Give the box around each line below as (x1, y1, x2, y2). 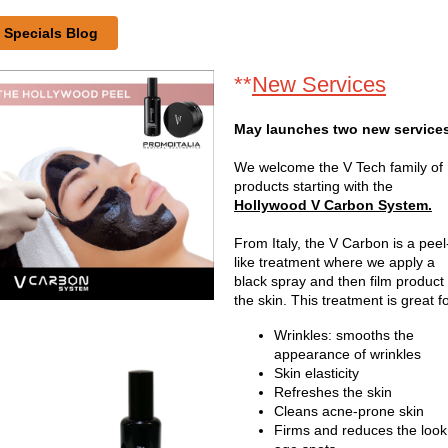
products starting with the (234, 178, 393, 194)
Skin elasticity (274, 365, 359, 381)
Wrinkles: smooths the (274, 327, 414, 343)
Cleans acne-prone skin (274, 403, 424, 419)
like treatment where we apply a (234, 254, 435, 270)
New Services (252, 72, 386, 97)
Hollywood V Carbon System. (234, 197, 432, 213)
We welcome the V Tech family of (234, 159, 443, 175)
